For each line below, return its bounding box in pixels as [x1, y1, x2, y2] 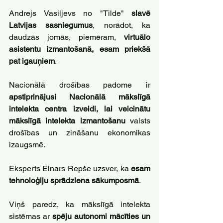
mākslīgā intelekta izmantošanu [9, 116, 125, 125]
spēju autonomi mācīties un [52, 212, 150, 221]
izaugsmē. [9, 140, 45, 149]
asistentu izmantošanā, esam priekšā [9, 44, 150, 54]
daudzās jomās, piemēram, [9, 32, 124, 42]
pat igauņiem [9, 56, 55, 66]
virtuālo [124, 32, 150, 42]
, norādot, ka [93, 20, 151, 30]
